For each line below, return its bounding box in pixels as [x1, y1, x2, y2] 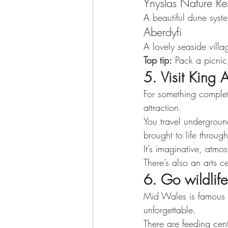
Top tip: [144, 54, 172, 66]
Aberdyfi [144, 24, 182, 40]
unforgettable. [144, 204, 196, 216]
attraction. [144, 101, 182, 113]
